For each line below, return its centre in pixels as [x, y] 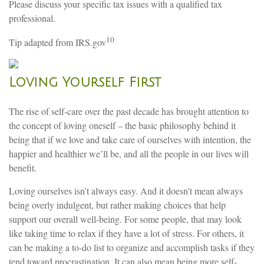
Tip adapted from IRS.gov [57, 42]
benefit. [24, 167]
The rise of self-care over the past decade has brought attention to [129, 111]
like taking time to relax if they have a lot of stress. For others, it [126, 233]
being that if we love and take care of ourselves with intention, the [130, 139]
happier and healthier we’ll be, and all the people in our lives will [129, 153]
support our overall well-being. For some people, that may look [125, 219]
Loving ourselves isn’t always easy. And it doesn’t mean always [126, 190]
